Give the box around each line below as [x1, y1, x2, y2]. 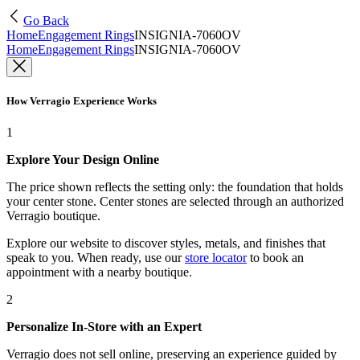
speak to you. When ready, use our [6, 251, 182, 265]
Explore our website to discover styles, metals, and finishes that [6, 236, 325, 251]
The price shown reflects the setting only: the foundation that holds [6, 180, 343, 194]
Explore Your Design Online [6, 153, 159, 167]
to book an [247, 251, 304, 265]
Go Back [23, 14, 69, 27]
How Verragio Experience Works [6, 95, 157, 108]
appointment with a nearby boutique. [6, 265, 192, 280]
